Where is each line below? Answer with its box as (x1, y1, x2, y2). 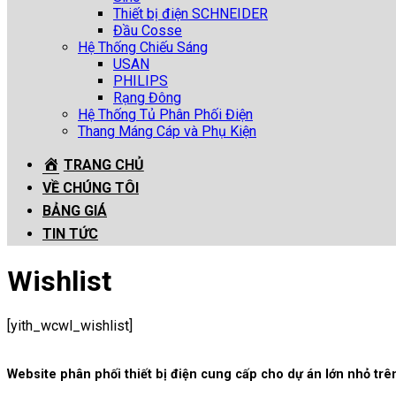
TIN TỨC (42, 225, 98, 242)
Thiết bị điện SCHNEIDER (113, 5, 268, 22)
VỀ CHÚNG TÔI (42, 179, 139, 196)
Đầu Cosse (113, 22, 182, 39)
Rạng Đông (113, 89, 181, 106)
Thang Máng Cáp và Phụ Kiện (78, 123, 256, 140)
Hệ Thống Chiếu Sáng (78, 39, 208, 56)
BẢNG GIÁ (42, 202, 107, 219)
